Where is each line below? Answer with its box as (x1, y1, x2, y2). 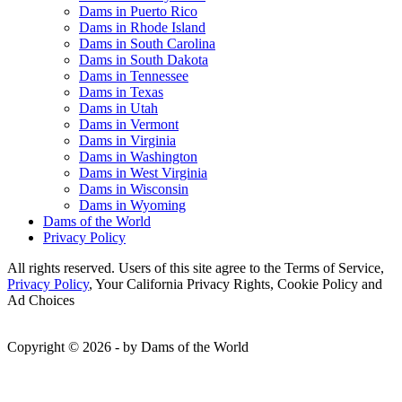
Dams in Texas (79, 83, 163, 100)
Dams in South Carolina (79, 35, 215, 51)
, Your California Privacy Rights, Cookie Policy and (89, 275, 382, 292)
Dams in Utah (79, 100, 158, 116)
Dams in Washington (79, 148, 197, 164)
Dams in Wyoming (79, 197, 186, 213)
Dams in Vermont (79, 116, 179, 132)
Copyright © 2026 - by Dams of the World (7, 338, 249, 354)
